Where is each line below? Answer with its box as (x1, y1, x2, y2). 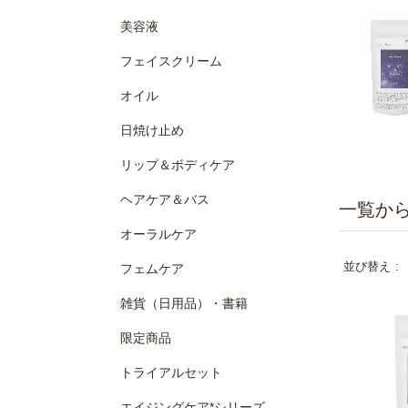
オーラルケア (120, 227, 197, 241)
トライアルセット (120, 365, 222, 380)
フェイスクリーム (120, 54, 222, 68)
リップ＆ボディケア (120, 158, 235, 172)
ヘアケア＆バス (120, 192, 209, 207)
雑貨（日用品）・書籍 (120, 296, 248, 311)
